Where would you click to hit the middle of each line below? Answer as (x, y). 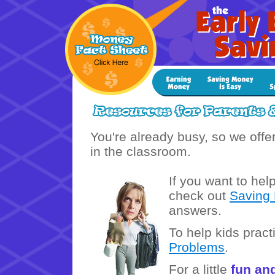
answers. (195, 210)
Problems (197, 247)
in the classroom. (141, 151)
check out (199, 196)
